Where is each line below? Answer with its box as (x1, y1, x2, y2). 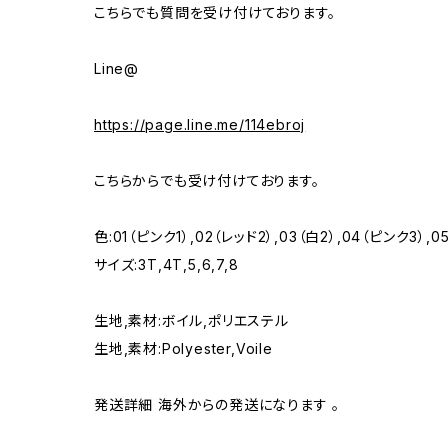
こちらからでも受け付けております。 (94, 171, 320, 189)
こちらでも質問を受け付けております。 (94, 3, 336, 21)
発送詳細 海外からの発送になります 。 (94, 395, 341, 413)
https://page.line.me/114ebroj (94, 115, 306, 133)
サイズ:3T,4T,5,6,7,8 (94, 255, 239, 273)
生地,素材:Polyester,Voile (94, 339, 273, 357)
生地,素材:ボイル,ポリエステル (94, 311, 289, 329)
